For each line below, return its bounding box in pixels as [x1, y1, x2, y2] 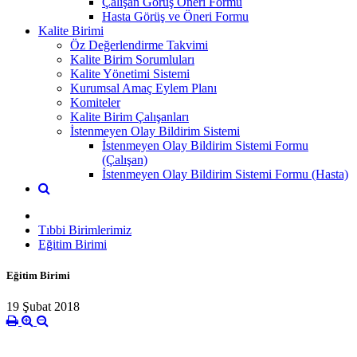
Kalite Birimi [38, 23, 104, 37]
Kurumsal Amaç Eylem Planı [70, 80, 217, 95]
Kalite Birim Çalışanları [70, 109, 189, 124]
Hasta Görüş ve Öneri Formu [102, 9, 249, 23]
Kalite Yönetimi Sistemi [70, 66, 190, 80]
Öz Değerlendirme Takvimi [70, 37, 208, 52]
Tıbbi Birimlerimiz [38, 222, 131, 237]
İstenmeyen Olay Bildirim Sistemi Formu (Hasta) [102, 167, 348, 181]
